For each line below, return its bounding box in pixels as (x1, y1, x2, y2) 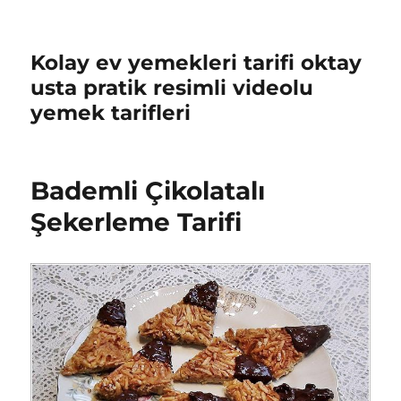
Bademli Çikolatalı (30, 175, 266, 206)
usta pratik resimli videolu (30, 75, 314, 100)
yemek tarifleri (30, 100, 192, 125)
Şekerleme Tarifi (30, 207, 243, 237)
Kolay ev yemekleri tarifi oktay (30, 50, 363, 75)
